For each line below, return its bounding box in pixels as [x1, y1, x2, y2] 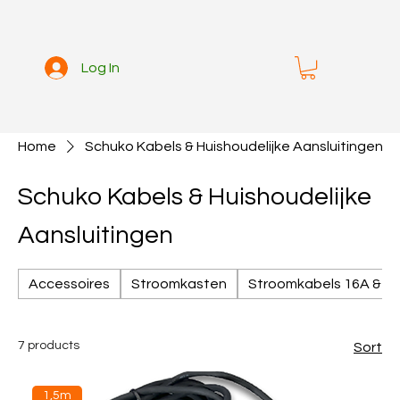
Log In [81, 60, 121, 75]
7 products [18, 339, 79, 352]
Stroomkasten [131, 277, 227, 291]
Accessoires [29, 277, 110, 291]
